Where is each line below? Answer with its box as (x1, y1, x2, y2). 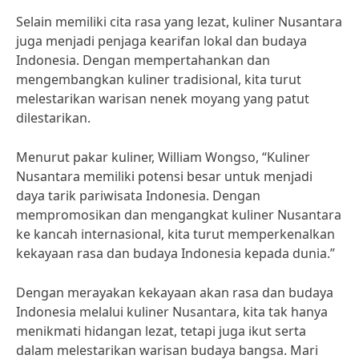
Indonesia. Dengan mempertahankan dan (16, 51, 270, 69)
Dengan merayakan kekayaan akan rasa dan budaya (16, 284, 333, 301)
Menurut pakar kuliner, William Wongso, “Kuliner (16, 148, 310, 166)
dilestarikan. (16, 109, 91, 127)
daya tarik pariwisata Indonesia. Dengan (16, 187, 260, 204)
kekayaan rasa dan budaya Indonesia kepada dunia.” (16, 244, 335, 262)
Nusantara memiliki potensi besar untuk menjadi (16, 167, 313, 185)
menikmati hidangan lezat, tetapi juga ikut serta (16, 322, 306, 340)
